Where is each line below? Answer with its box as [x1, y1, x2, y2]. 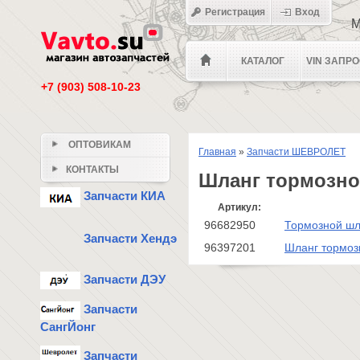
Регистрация [202, 6, 266, 18]
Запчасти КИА [80, 189, 166, 203]
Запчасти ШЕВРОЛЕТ [247, 146, 346, 157]
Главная [198, 146, 236, 157]
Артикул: [218, 202, 261, 213]
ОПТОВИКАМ [66, 139, 131, 150]
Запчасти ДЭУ [80, 272, 166, 287]
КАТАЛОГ [241, 55, 284, 67]
